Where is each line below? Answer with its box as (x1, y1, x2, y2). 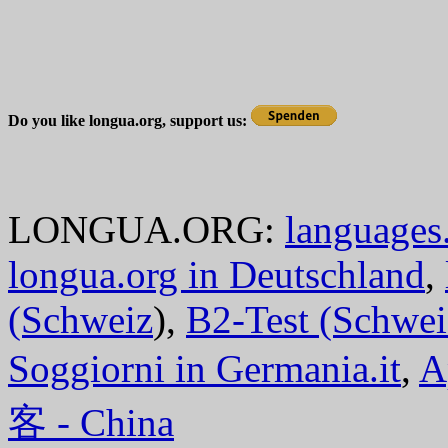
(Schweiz (8, 298, 153, 342)
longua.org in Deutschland (8, 253, 425, 297)
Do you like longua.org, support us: (8, 112, 251, 130)
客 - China (8, 401, 174, 445)
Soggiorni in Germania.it (8, 347, 401, 391)
